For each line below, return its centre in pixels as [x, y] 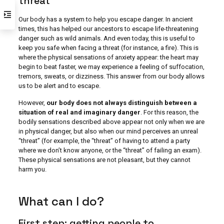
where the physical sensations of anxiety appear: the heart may [108, 57]
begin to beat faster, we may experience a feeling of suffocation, [111, 67]
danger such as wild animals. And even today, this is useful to [106, 38]
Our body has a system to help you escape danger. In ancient [105, 19]
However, [32, 103]
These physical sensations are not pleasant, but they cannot [104, 160]
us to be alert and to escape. [59, 86]
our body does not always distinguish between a [121, 103]
